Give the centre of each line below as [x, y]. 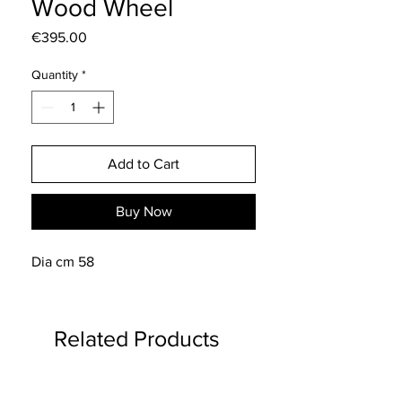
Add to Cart [144, 164]
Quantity [55, 74]
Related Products [137, 338]
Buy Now [144, 211]
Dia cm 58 [63, 262]
